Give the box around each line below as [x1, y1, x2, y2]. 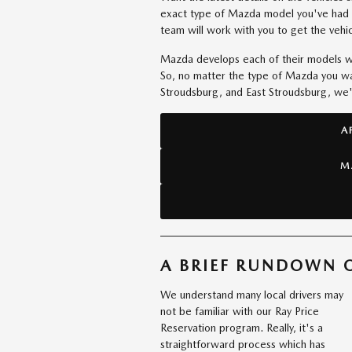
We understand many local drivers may [160, 288, 343, 301]
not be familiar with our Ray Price [160, 304, 319, 317]
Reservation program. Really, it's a [160, 321, 323, 334]
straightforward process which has [160, 337, 325, 350]
